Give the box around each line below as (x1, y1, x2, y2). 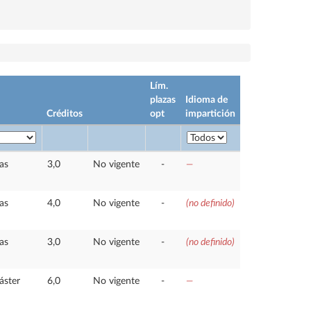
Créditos (47, 109, 83, 119)
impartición (185, 109, 235, 119)
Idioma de (185, 95, 228, 105)
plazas (150, 95, 176, 105)
